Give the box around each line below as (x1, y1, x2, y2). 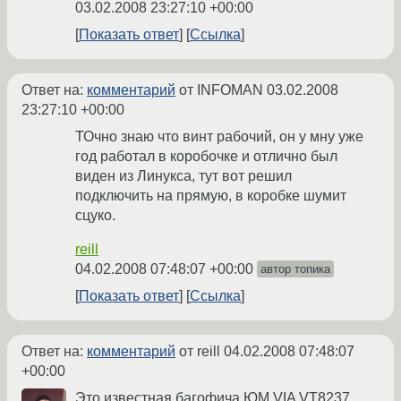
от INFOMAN (175, 82, 267, 98)
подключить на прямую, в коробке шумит (75, 188, 346, 204)
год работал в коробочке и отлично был (75, 149, 337, 165)
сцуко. (75, 208, 115, 224)
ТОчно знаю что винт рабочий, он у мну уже (75, 129, 363, 145)
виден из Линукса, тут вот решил (75, 168, 292, 184)
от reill (175, 344, 224, 360)
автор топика (260, 262, 330, 277)
